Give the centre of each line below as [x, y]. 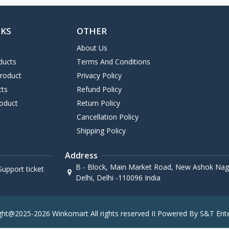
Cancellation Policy [107, 117]
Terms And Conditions [113, 62]
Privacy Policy [99, 76]
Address [81, 156]
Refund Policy [99, 89]
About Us [92, 48]
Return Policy [98, 103]
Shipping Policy [101, 131]
